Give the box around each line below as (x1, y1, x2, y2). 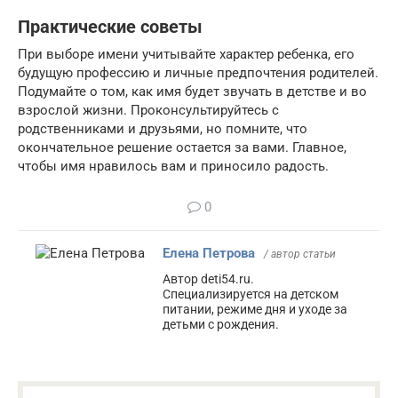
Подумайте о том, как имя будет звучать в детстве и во (18, 84, 367, 99)
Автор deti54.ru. (163, 272, 254, 286)
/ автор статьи (264, 248, 336, 260)
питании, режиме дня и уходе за (163, 302, 347, 316)
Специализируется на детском (163, 287, 338, 301)
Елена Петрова (163, 245, 255, 261)
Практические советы (18, 17, 203, 38)
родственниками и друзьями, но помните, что (18, 121, 307, 137)
